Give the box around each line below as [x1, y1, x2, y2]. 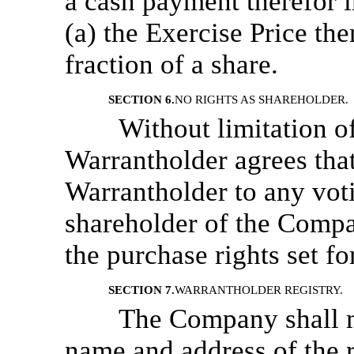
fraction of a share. [65, 49, 278, 80]
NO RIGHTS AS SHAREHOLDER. [175, 93, 348, 106]
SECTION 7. [108, 284, 175, 296]
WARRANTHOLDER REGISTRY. [175, 284, 343, 296]
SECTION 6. [108, 93, 175, 106]
